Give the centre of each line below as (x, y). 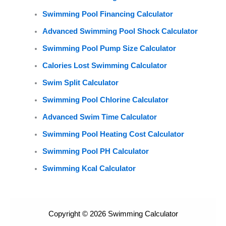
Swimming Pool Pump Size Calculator (109, 49)
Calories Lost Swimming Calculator (104, 66)
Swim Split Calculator (80, 83)
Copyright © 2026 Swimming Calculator (113, 214)
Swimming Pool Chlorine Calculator (105, 100)
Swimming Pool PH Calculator (95, 152)
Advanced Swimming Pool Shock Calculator (120, 32)
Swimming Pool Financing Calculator (107, 14)
